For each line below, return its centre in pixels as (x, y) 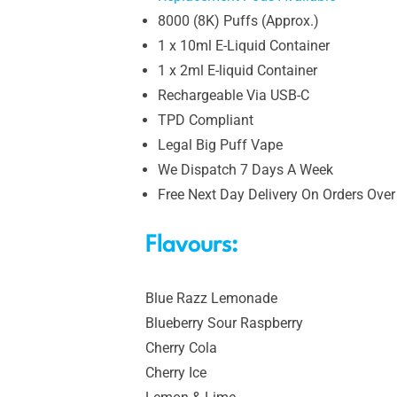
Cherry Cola (181, 347)
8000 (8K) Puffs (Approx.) (238, 20)
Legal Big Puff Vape (220, 144)
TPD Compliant (206, 120)
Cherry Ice (176, 372)
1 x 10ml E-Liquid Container (244, 45)
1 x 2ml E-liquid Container (237, 70)
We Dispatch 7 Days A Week (245, 169)
